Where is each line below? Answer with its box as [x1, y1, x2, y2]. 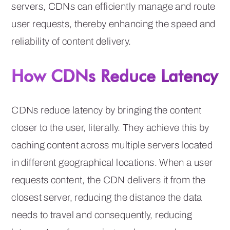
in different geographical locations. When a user [11, 157, 213, 168]
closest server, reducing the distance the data [11, 191, 202, 203]
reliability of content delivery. [11, 35, 131, 47]
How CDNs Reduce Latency [11, 65, 218, 86]
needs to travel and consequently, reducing [11, 209, 193, 220]
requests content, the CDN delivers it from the [11, 174, 206, 185]
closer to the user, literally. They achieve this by [11, 122, 209, 133]
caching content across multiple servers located [11, 139, 213, 150]
